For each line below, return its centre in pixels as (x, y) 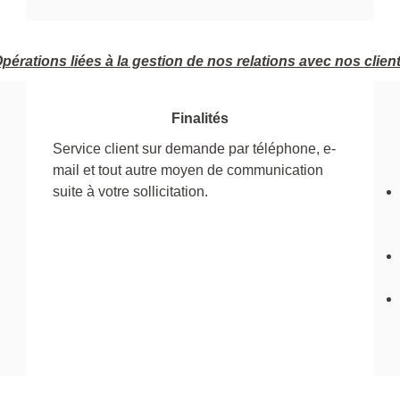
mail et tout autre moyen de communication (188, 170)
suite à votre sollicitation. (130, 191)
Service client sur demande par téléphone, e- (194, 148)
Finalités (200, 118)
